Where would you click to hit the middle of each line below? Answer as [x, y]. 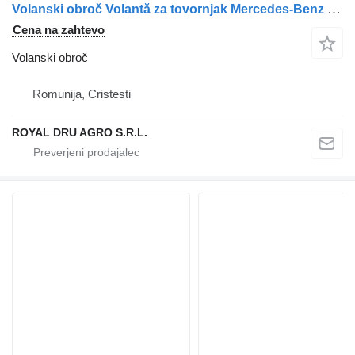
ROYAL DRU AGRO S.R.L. [80, 133]
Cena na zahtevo [59, 30]
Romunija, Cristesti [82, 94]
